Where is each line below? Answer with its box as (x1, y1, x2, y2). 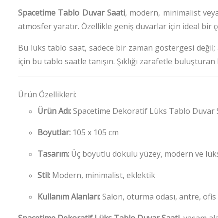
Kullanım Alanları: (37, 191, 100, 202)
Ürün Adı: (37, 105, 71, 116)
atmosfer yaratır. (18, 20, 79, 32)
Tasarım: (37, 148, 69, 159)
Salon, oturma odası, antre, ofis (102, 191, 216, 202)
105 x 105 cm (73, 127, 119, 138)
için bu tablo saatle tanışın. (18, 55, 115, 67)
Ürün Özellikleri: (18, 89, 76, 100)
